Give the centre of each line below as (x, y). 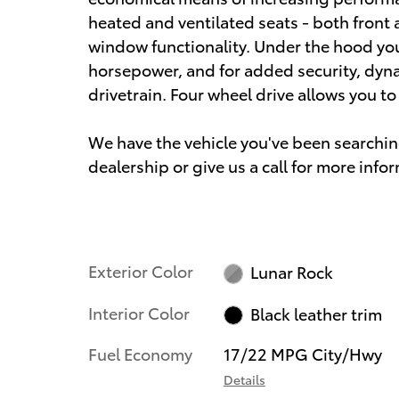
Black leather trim (317, 313)
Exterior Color (141, 270)
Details (244, 380)
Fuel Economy (140, 354)
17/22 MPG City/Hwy (302, 354)
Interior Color (139, 312)
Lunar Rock (292, 271)
